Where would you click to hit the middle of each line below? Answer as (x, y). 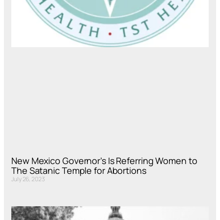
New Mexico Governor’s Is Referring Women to (104, 161)
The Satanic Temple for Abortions (79, 171)
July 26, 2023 (28, 179)
